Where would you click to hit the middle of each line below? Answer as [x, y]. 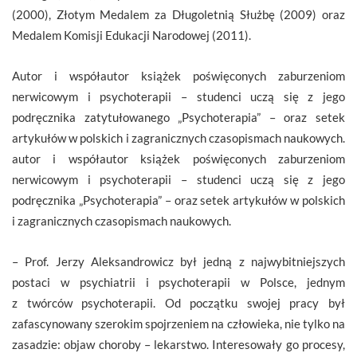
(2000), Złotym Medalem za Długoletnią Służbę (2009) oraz [178, 14]
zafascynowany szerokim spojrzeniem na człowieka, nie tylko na [178, 323]
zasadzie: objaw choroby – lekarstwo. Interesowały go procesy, [178, 344]
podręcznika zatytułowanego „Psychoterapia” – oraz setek [178, 117]
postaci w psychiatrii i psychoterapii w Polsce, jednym [178, 282]
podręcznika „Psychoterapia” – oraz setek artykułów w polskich [178, 200]
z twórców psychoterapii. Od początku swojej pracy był [178, 302]
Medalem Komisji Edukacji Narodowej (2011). [131, 35]
